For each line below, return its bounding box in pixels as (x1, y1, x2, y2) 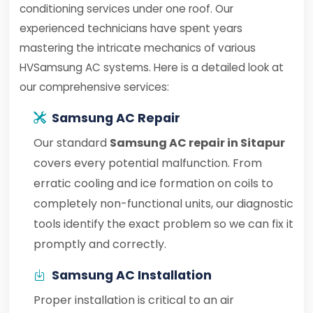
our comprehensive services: (20, 80, 169, 94)
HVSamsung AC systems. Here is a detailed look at (20, 60, 284, 75)
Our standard (34, 135, 110, 151)
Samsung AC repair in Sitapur (110, 135, 285, 151)
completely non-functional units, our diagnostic (34, 196, 293, 212)
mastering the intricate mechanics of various (20, 41, 256, 55)
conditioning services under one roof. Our (20, 1, 233, 16)
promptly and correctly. (34, 236, 166, 252)
